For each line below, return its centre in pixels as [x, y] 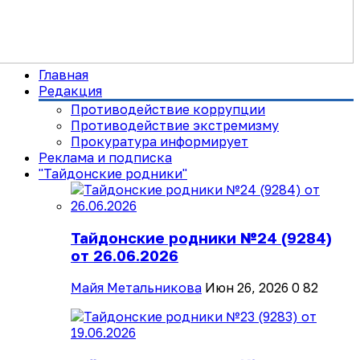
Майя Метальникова [136, 287]
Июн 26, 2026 [247, 287]
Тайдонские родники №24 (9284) [201, 238]
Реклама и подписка [105, 158]
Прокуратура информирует [160, 142]
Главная [63, 75]
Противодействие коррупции [168, 110]
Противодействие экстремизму [175, 126]
